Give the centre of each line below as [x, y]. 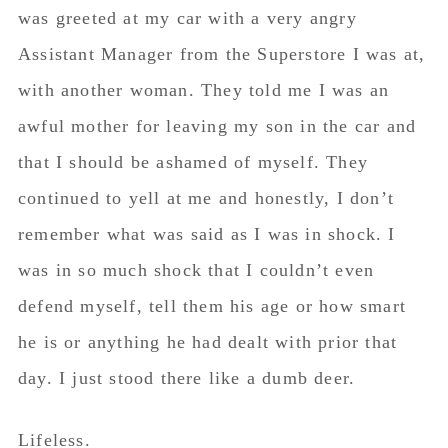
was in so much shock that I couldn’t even [196, 270]
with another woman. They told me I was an [203, 90]
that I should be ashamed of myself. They [192, 162]
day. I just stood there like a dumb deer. [186, 378]
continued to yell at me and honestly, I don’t [205, 198]
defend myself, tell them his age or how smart [211, 306]
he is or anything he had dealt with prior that [207, 342]
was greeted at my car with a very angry [187, 18]
